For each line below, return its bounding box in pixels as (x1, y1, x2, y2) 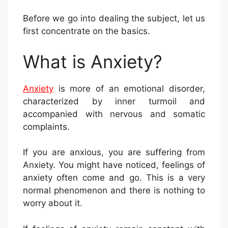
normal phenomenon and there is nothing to (23, 185, 205, 196)
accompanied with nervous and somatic (23, 108, 205, 119)
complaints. (23, 121, 70, 132)
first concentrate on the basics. (23, 26, 150, 37)
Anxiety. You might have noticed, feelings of (23, 160, 205, 170)
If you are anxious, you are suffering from (23, 147, 205, 158)
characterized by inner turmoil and (23, 96, 205, 106)
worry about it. (23, 198, 82, 209)
